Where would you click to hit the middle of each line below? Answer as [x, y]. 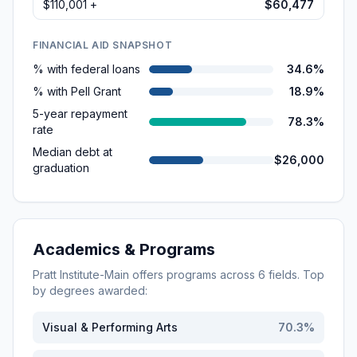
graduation [61, 168]
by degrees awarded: [90, 290]
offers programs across [194, 275]
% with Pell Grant [77, 91]
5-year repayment [80, 114]
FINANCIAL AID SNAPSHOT [103, 45]
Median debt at [73, 152]
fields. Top [295, 275]
